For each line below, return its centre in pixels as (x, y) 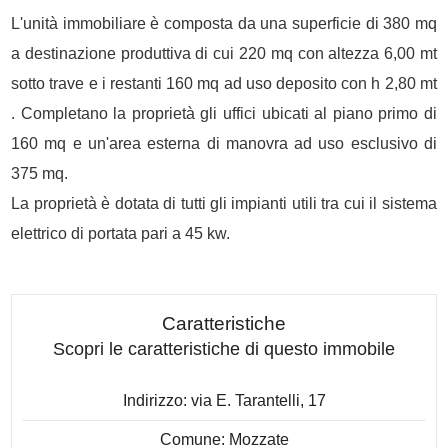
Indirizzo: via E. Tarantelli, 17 (224, 400)
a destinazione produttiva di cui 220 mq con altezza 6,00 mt (224, 53)
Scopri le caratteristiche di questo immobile (224, 349)
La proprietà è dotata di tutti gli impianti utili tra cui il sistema (224, 203)
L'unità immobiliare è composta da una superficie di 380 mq (224, 23)
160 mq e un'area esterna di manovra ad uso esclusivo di (224, 143)
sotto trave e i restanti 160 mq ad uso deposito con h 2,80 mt (224, 83)
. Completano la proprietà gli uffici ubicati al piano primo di (224, 113)
